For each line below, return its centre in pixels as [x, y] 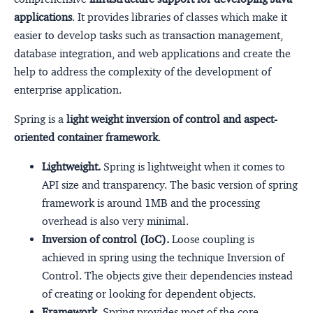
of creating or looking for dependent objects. [149, 293]
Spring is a [40, 119]
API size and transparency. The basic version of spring [170, 184]
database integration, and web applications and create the [152, 53]
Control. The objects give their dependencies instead [167, 275]
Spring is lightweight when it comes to [193, 166]
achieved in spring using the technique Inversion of [163, 257]
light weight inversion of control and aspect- [172, 119]
